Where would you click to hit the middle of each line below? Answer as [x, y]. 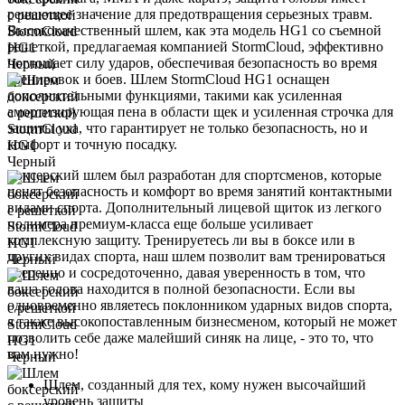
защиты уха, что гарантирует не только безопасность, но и [188, 127]
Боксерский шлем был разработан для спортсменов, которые [194, 174]
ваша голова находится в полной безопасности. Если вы [181, 288]
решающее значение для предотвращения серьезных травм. [190, 14]
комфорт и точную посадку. [92, 144]
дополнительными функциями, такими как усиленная [174, 95]
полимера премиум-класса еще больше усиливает [160, 223]
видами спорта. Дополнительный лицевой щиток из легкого [194, 207]
